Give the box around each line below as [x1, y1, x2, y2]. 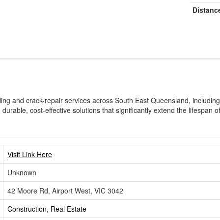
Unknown [7, 167, 36, 177]
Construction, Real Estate [7, 203, 86, 214]
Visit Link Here [7, 149, 52, 159]
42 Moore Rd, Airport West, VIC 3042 [7, 185, 123, 195]
